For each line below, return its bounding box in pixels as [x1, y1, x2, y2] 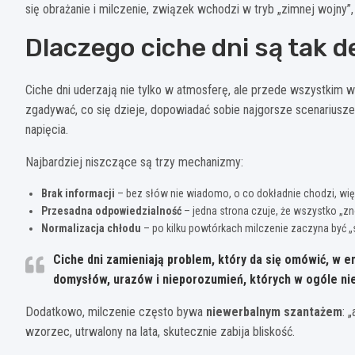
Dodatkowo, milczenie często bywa [25, 303, 206, 319]
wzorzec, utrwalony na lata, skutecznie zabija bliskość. [25, 323, 295, 339]
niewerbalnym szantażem [206, 303, 342, 319]
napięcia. [25, 121, 68, 137]
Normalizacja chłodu [41, 221, 141, 235]
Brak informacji [41, 186, 115, 200]
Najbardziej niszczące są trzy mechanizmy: [25, 154, 243, 170]
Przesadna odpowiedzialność [41, 204, 181, 217]
